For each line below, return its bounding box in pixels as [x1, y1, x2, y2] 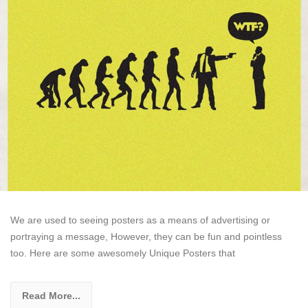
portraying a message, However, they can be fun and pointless [10, 231, 282, 243]
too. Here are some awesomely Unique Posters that [10, 247, 235, 259]
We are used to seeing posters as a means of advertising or [10, 214, 270, 226]
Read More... [22, 290, 80, 302]
